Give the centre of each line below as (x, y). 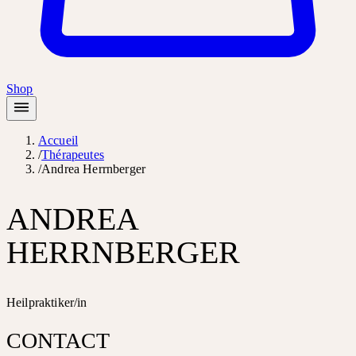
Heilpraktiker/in (47, 303)
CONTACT (58, 340)
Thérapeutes (73, 155)
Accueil (58, 140)
